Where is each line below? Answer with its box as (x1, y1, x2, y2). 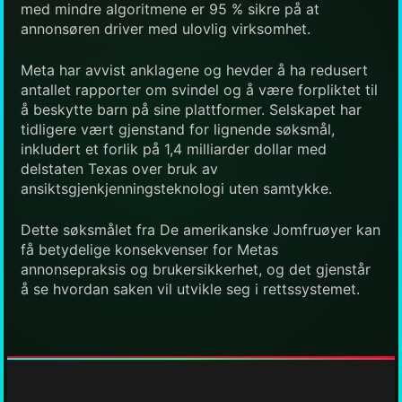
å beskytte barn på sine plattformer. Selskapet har (21, 100, 362, 118)
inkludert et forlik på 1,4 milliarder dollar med (21, 139, 327, 158)
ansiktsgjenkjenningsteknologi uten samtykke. (21, 179, 332, 197)
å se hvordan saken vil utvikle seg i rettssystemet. (21, 279, 360, 298)
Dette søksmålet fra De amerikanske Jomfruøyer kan (21, 220, 380, 239)
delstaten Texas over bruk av (21, 159, 218, 178)
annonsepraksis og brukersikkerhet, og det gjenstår (21, 259, 371, 278)
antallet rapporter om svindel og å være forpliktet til (21, 80, 378, 99)
